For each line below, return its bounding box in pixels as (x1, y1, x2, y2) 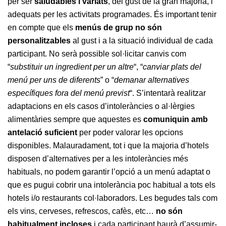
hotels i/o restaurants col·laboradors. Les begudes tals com (8, 194, 217, 202)
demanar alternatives (114, 76, 189, 84)
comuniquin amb (143, 115, 208, 124)
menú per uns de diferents (8, 76, 100, 84)
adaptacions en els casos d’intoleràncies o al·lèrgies (8, 102, 195, 110)
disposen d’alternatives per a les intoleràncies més (8, 154, 188, 163)
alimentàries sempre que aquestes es (8, 115, 143, 124)
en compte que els (8, 23, 73, 32)
